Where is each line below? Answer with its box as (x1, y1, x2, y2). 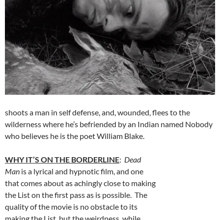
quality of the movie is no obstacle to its (5, 201, 137, 211)
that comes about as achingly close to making (5, 178, 156, 188)
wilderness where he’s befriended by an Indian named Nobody (5, 119, 213, 129)
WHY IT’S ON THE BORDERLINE (5, 154, 119, 164)
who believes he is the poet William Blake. (5, 131, 144, 140)
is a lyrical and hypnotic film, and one (20, 166, 143, 176)
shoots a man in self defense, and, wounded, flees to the (5, 107, 190, 117)
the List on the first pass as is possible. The (5, 190, 147, 199)
